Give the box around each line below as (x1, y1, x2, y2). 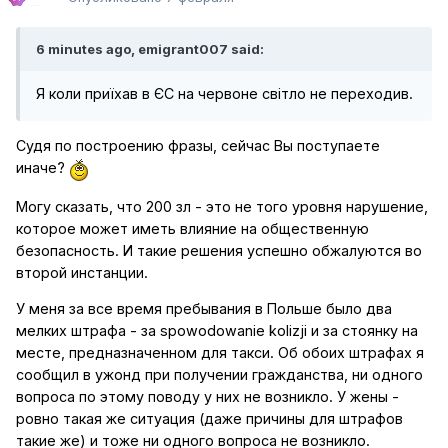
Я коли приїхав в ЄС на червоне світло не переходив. (36, 85, 413, 103)
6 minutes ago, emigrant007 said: (36, 41, 264, 58)
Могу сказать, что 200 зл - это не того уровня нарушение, (16, 197, 428, 215)
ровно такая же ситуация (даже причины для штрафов (16, 410, 403, 428)
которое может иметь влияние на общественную (16, 219, 369, 237)
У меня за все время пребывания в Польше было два (16, 300, 392, 318)
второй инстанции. (16, 263, 152, 281)
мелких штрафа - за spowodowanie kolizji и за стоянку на (16, 322, 418, 340)
